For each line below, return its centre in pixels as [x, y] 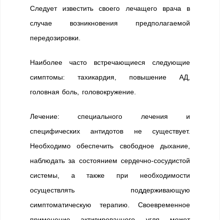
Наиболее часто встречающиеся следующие [110, 62]
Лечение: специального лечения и [110, 116]
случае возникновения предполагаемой [110, 23]
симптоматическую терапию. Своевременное [110, 205]
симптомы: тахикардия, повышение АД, [110, 77]
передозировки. [55, 38]
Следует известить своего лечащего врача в [110, 8]
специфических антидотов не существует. [110, 131]
